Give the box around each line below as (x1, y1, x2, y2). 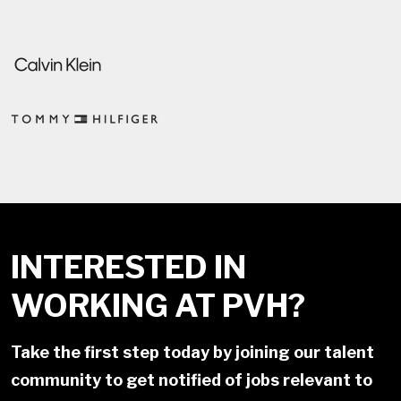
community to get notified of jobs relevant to (11, 370, 372, 389)
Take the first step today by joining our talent (11, 342, 374, 362)
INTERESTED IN (11, 247, 246, 286)
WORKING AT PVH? (11, 286, 305, 325)
